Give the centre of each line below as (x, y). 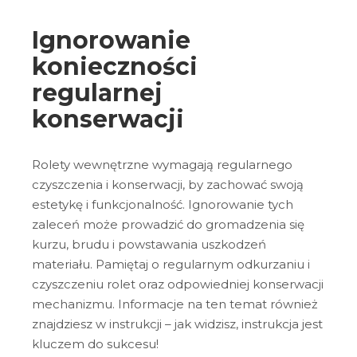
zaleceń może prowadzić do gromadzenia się (168, 224)
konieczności (115, 67)
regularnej (97, 93)
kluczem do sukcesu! (97, 343)
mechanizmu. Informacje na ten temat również (175, 304)
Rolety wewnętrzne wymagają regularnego (162, 164)
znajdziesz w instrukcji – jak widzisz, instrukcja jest (177, 324)
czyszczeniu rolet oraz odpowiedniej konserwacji (178, 284)
